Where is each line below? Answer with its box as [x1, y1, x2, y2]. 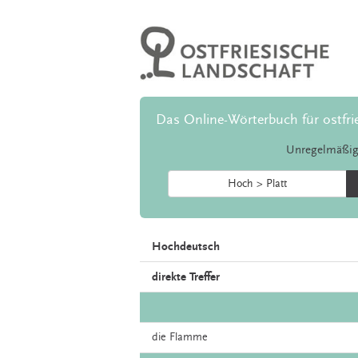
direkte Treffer [152, 270, 220, 284]
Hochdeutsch [152, 240, 220, 254]
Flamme [169, 331, 208, 344]
